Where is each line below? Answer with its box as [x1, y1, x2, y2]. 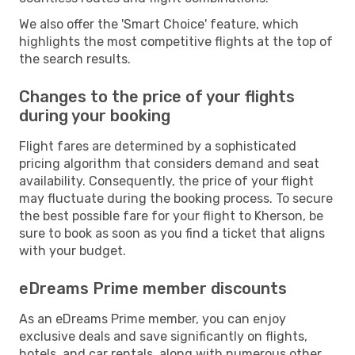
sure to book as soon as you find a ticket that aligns [19, 225, 325, 241]
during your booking [19, 105, 170, 125]
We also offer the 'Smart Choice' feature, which [19, 16, 299, 32]
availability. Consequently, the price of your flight [19, 173, 314, 189]
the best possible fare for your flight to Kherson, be [19, 208, 323, 223]
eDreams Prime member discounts [19, 278, 287, 298]
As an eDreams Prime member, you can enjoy [19, 311, 286, 326]
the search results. [19, 51, 131, 67]
